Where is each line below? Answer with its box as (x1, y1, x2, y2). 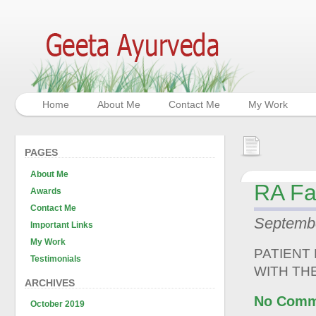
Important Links (30, 219, 93, 230)
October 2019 (30, 299, 85, 309)
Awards (30, 186, 61, 196)
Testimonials (30, 253, 81, 264)
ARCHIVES (25, 276, 75, 288)
